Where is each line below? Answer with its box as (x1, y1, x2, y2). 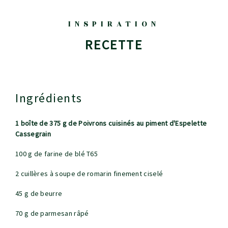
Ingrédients (19, 90, 82, 106)
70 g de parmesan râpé (15, 209, 89, 218)
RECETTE (85, 36, 143, 53)
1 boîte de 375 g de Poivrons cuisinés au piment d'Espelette (15, 119, 207, 128)
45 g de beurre (15, 189, 63, 198)
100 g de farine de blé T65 (15, 149, 98, 159)
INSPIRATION (68, 18, 160, 31)
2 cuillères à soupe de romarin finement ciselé (15, 169, 163, 179)
